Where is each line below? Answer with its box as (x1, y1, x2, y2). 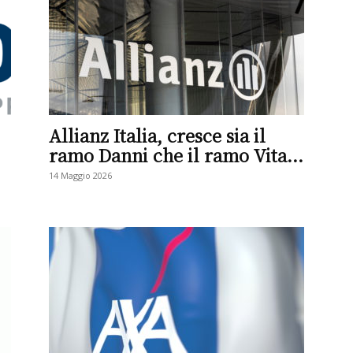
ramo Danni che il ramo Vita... (49, 143, 303, 167)
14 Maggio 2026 (49, 169, 112, 181)
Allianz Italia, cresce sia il (49, 123, 266, 147)
